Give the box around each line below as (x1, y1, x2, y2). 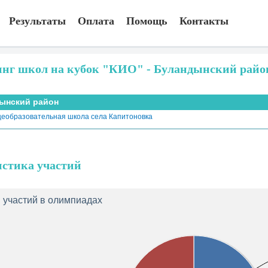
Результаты (9, 15, 66, 27)
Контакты (179, 15, 229, 27)
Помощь (126, 15, 167, 27)
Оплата (78, 15, 114, 27)
